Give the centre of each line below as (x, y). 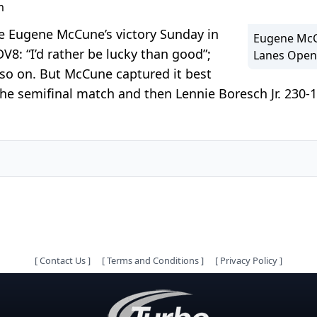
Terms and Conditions (153, 260)
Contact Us (63, 260)
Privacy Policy (249, 260)
